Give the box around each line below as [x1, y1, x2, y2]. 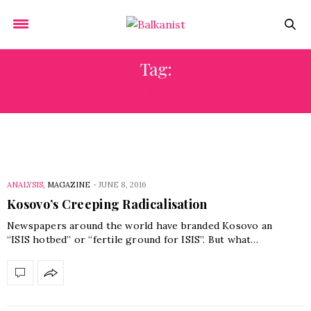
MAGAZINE [47, 180, 90, 190]
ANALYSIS [7, 180, 43, 190]
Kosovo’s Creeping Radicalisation [7, 196, 208, 212]
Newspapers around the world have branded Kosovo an [7, 219, 273, 232]
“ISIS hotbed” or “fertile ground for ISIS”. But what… [7, 233, 259, 246]
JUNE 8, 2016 [99, 180, 146, 190]
